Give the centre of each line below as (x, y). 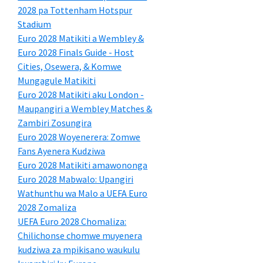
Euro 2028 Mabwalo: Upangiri (76, 179)
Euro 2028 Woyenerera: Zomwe (79, 137)
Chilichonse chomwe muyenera (80, 235)
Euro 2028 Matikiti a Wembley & (81, 38)
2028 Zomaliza (47, 207)
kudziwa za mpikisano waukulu (79, 249)
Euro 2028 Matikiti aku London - (81, 95)
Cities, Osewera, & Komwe (70, 66)
